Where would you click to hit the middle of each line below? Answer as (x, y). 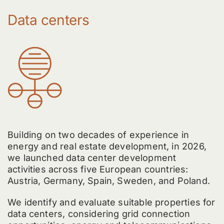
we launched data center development (92, 158)
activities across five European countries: (98, 169)
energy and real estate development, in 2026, (107, 146)
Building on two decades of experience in (98, 135)
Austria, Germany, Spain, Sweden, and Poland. (108, 181)
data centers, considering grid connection (99, 214)
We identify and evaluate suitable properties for (111, 202)
